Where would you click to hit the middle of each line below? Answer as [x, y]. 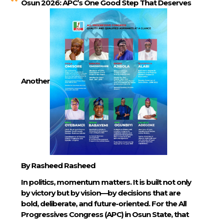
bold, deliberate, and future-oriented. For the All [103, 203]
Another [35, 81]
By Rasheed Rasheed [58, 166]
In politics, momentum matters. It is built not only [106, 182]
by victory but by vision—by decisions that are [100, 193]
